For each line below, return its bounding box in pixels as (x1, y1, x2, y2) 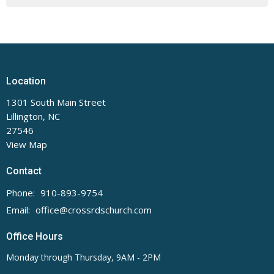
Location (6, 75, 46, 87)
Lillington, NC (6, 110, 60, 123)
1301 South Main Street (6, 96, 106, 109)
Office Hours (6, 230, 63, 242)
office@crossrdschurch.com (35, 203, 152, 216)
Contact (6, 165, 42, 177)
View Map (6, 138, 47, 151)
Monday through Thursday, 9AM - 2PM (6, 251, 161, 264)
